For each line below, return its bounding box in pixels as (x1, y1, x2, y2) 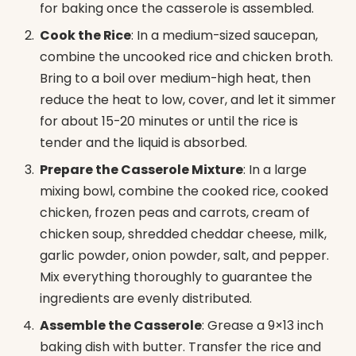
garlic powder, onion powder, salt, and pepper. (40, 246, 329, 265)
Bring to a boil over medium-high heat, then (40, 68, 311, 87)
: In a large (243, 160, 307, 179)
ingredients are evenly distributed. (40, 288, 252, 308)
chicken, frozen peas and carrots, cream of (40, 203, 310, 222)
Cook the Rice (40, 25, 131, 44)
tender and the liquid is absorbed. (40, 133, 247, 152)
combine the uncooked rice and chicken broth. (40, 47, 333, 66)
